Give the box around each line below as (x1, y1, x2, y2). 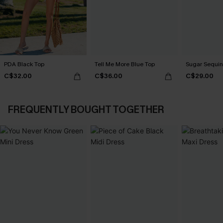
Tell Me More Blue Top (95, 60, 155, 68)
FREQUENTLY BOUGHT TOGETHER (8, 103, 164, 116)
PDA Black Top (4, 60, 44, 68)
